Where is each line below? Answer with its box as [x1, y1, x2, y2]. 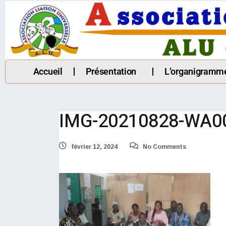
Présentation [85, 66, 137, 77]
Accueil [33, 66, 63, 77]
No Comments [141, 143, 186, 151]
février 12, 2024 [70, 143, 118, 151]
